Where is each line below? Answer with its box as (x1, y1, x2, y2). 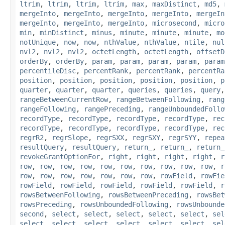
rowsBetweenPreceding (108, 190, 188, 199)
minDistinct (40, 28, 84, 37)
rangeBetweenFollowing (116, 95, 200, 103)
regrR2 (20, 133, 44, 142)
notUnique (20, 38, 56, 46)
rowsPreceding (20, 200, 72, 208)
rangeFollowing (20, 104, 76, 113)
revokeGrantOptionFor (20, 152, 100, 161)
